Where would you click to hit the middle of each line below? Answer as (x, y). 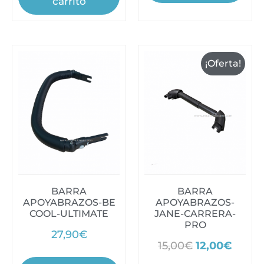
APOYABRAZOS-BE (69, 202)
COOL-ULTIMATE (69, 213)
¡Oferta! (223, 63)
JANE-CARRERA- (195, 213)
